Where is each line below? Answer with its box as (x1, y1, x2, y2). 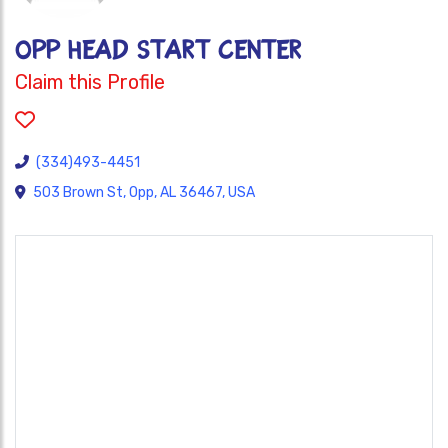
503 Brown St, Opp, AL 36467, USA (33, 184, 255, 201)
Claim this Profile (15, 70, 165, 94)
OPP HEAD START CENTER (15, 37, 302, 64)
